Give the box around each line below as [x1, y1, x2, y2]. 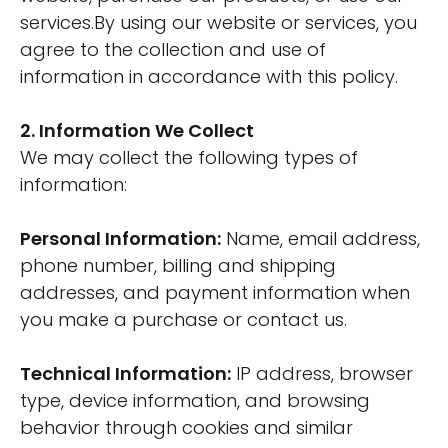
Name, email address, [221, 226, 420, 251]
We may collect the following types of [20, 145, 358, 170]
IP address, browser [231, 361, 413, 386]
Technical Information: [20, 361, 231, 386]
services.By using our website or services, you [20, 10, 417, 35]
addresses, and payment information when [20, 280, 410, 305]
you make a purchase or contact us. [20, 307, 347, 332]
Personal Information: [20, 226, 221, 251]
